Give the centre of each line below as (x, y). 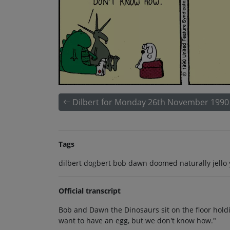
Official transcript (90, 190)
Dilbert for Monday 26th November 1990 (151, 102)
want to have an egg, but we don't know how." (137, 220)
